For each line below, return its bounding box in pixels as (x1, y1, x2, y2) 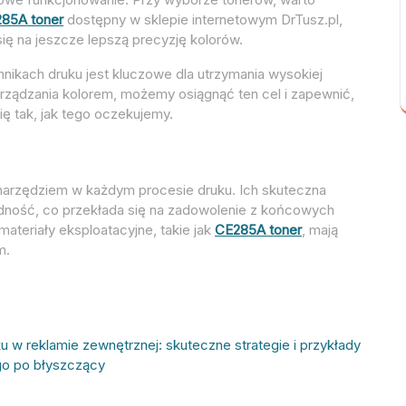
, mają (302, 220, 338, 238)
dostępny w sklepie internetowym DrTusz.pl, (63, 10, 343, 28)
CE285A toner (215, 220, 302, 238)
